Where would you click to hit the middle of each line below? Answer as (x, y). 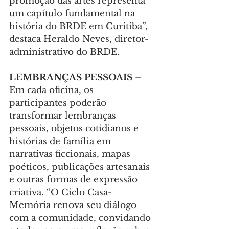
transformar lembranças (64, 116)
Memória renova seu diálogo (74, 205)
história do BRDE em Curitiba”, (80, 27)
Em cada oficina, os (53, 90)
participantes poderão (59, 103)
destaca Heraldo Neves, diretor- (79, 39)
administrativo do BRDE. (64, 52)
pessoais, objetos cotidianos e (75, 129)
